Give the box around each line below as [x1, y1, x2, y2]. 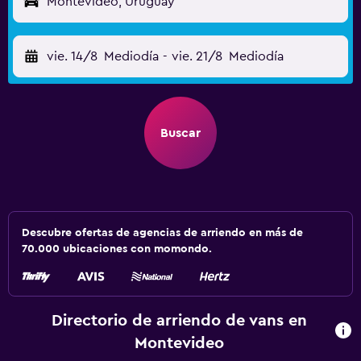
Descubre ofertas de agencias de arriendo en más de [22, 227, 303, 239]
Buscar [160, 127, 201, 139]
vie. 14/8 [47, 50, 98, 63]
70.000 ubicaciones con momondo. [22, 243, 212, 255]
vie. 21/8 [171, 50, 222, 63]
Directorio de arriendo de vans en [52, 313, 308, 329]
